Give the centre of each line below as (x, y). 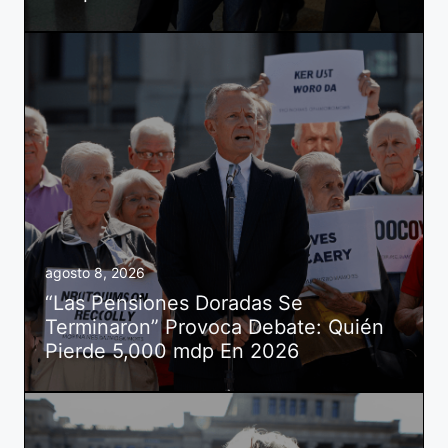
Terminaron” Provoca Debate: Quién (214, 326)
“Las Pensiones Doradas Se (174, 302)
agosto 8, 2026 (95, 272)
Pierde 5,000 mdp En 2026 (172, 350)
